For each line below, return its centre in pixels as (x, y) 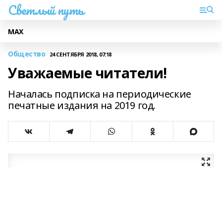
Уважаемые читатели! (88, 73)
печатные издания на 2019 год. (82, 105)
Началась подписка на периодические (100, 94)
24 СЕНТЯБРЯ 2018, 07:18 (80, 54)
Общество (27, 54)
